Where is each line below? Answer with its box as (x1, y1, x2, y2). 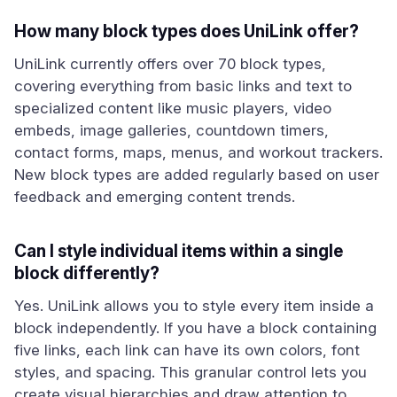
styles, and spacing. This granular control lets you (14, 363, 367, 381)
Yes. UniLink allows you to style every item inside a (14, 297, 374, 315)
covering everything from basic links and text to (14, 77, 352, 95)
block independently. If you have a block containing (14, 319, 377, 337)
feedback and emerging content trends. (14, 188, 295, 206)
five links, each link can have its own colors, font (14, 341, 360, 359)
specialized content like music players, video (14, 99, 331, 117)
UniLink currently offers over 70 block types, (14, 55, 326, 73)
